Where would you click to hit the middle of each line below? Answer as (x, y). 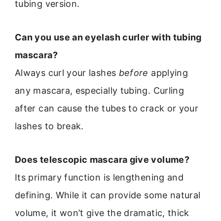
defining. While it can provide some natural (108, 195)
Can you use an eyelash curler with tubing (108, 37)
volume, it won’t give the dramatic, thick (102, 213)
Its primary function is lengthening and (99, 178)
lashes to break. (49, 126)
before (133, 73)
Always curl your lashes (67, 73)
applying (168, 73)
